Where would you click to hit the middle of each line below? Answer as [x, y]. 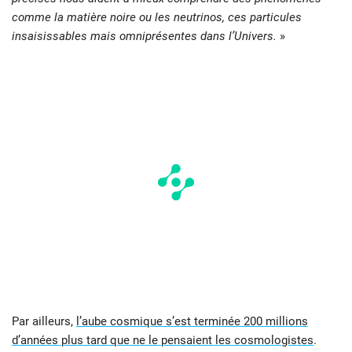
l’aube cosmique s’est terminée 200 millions [192, 321]
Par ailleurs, [44, 321]
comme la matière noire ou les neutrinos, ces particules [157, 17]
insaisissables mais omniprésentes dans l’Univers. [144, 36]
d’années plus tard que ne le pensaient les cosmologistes [163, 340]
